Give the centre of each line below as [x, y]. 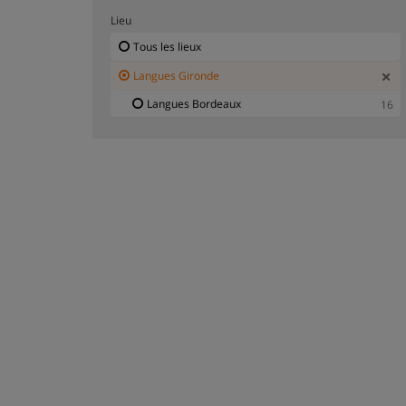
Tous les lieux [167, 46]
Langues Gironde [176, 75]
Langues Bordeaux [194, 103]
